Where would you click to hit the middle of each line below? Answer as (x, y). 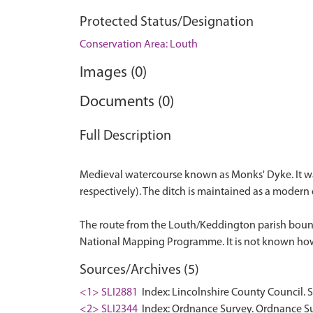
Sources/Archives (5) (139, 270)
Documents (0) (127, 102)
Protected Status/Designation (167, 22)
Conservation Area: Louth (139, 45)
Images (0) (113, 73)
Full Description (125, 136)
